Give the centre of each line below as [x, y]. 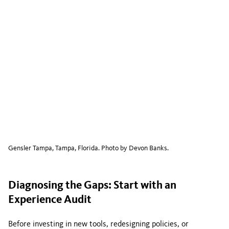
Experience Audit [50, 200]
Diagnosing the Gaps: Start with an [92, 186]
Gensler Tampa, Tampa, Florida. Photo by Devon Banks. [88, 148]
